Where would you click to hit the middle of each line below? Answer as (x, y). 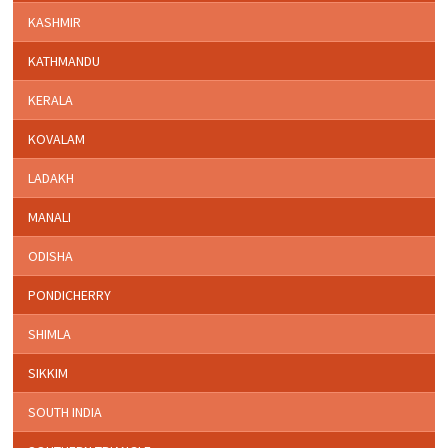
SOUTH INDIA (65, 412)
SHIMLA (50, 334)
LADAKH (51, 178)
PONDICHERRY (70, 295)
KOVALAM (57, 139)
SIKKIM (48, 373)
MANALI (50, 217)
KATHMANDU (64, 61)
